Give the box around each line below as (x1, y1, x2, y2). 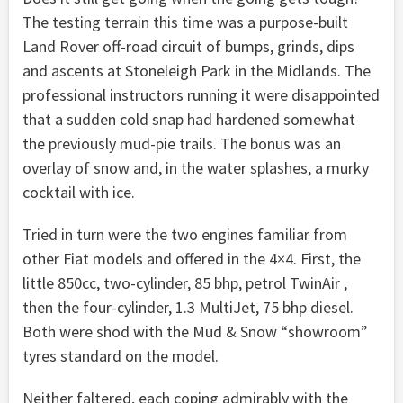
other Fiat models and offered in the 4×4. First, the (22, 247, 361, 269)
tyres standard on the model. (22, 345, 219, 366)
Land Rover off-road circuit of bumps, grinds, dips (22, 35, 354, 57)
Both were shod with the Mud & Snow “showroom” (22, 320, 368, 342)
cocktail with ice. (22, 181, 135, 202)
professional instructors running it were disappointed (22, 84, 380, 105)
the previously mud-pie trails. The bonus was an (22, 132, 341, 154)
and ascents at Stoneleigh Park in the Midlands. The (22, 59, 371, 81)
